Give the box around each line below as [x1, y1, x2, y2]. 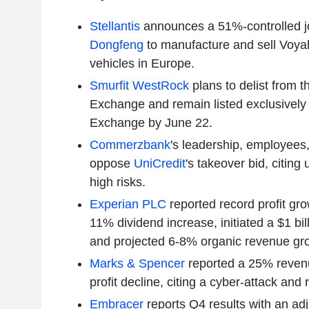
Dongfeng [89, 38, 143, 52]
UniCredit [133, 157, 186, 171]
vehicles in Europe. [89, 57, 195, 71]
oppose [89, 157, 134, 171]
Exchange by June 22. [89, 116, 212, 130]
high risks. [89, 175, 146, 190]
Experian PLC [89, 197, 166, 212]
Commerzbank [89, 138, 170, 152]
